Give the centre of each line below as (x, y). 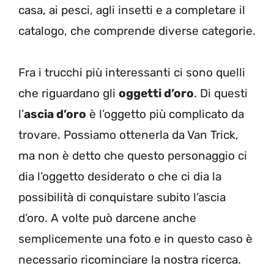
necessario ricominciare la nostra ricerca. (130, 259)
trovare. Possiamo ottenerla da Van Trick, (128, 135)
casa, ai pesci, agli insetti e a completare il (132, 10)
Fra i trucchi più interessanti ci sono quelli (132, 72)
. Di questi (221, 93)
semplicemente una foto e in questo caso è (135, 239)
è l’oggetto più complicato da (165, 114)
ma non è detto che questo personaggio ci (133, 155)
